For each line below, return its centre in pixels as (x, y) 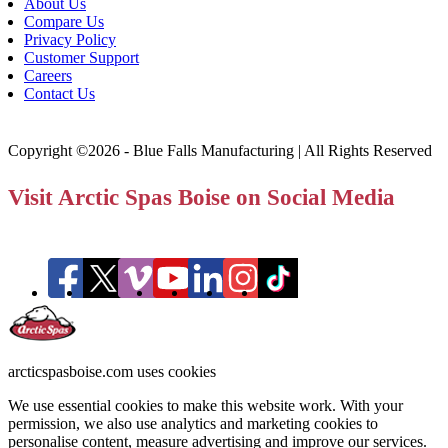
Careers (48, 76)
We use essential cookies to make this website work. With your (205, 406)
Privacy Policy (70, 40)
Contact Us (59, 94)
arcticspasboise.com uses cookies (112, 372)
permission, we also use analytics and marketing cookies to (193, 424)
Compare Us (64, 22)
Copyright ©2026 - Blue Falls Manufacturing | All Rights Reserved (220, 151)
